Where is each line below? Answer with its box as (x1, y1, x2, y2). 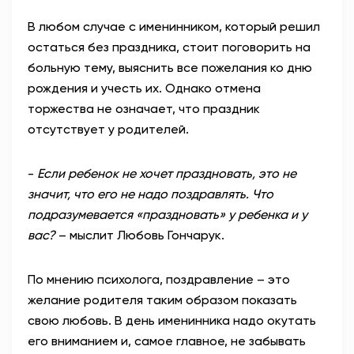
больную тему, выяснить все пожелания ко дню (28, 60, 312, 76)
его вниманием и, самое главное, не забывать (28, 333, 306, 349)
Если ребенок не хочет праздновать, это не (37, 166, 296, 182)
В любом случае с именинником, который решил (28, 19, 320, 35)
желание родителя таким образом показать (28, 292, 297, 308)
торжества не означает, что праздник (28, 101, 260, 117)
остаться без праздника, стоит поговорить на (28, 40, 311, 55)
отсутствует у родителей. (28, 122, 189, 137)
